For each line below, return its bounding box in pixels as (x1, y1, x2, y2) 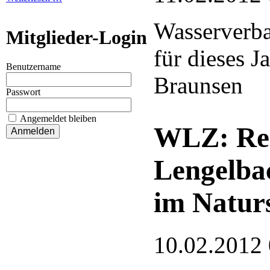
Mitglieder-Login (6, 26, 147, 48)
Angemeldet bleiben (20, 113, 96, 124)
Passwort (6, 87, 40, 98)
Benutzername (6, 61, 61, 72)
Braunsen (154, 72, 243, 98)
